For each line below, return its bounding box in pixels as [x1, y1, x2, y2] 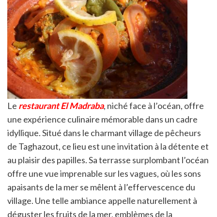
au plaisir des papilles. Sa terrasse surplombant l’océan [7, 154, 209, 165]
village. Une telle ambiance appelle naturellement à [7, 195, 197, 206]
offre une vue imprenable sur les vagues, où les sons [7, 168, 201, 179]
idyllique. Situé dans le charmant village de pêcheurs [7, 127, 201, 138]
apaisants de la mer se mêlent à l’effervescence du [7, 181, 195, 192]
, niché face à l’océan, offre [104, 100, 204, 111]
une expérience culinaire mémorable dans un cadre [7, 113, 198, 124]
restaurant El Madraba [18, 100, 104, 111]
